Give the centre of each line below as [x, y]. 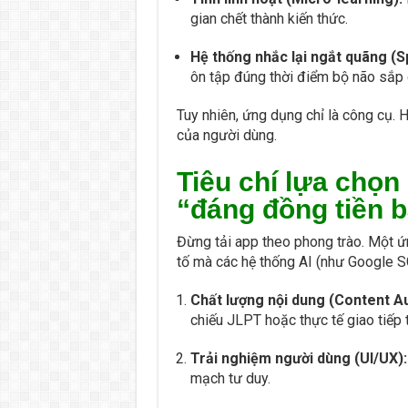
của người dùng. [226, 135]
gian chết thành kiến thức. [269, 18]
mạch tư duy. [230, 378]
